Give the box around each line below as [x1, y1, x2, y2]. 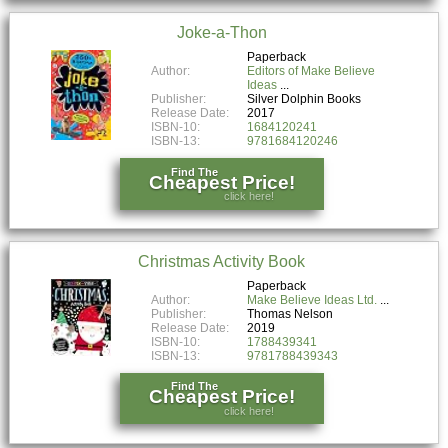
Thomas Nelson [247, 306, 334, 321]
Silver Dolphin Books [247, 91, 362, 106]
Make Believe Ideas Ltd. [247, 292, 378, 307]
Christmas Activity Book [138, 252, 306, 270]
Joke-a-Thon [176, 24, 267, 41]
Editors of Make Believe [247, 63, 376, 78]
